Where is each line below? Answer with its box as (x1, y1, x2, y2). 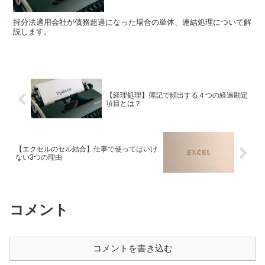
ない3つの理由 (15, 153, 62, 162)
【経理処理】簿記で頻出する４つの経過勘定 (105, 91, 248, 100)
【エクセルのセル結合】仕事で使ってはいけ (15, 145, 157, 154)
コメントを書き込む (92, 243, 173, 254)
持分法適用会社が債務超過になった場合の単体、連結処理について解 (13, 18, 252, 27)
